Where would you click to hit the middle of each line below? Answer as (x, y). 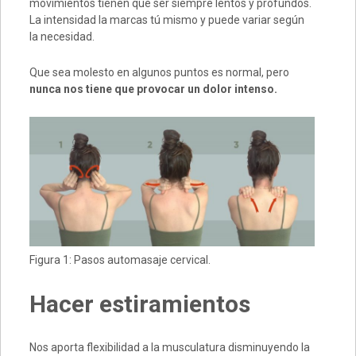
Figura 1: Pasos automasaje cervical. (120, 260)
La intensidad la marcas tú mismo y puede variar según (166, 20)
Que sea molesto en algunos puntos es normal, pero (159, 73)
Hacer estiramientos (139, 304)
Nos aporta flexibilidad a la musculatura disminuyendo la (169, 348)
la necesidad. (62, 37)
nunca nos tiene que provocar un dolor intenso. (153, 89)
